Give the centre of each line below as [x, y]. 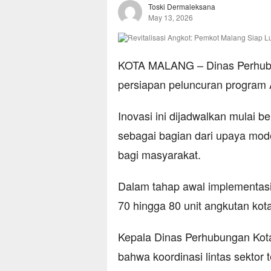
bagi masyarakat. [159, 155]
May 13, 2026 [171, 18]
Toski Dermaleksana [182, 7]
